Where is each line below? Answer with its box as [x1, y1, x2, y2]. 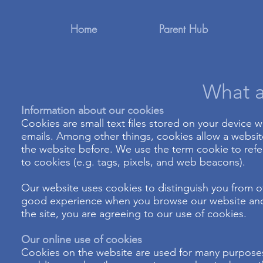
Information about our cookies [21, 104, 167, 117]
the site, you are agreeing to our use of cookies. [21, 207, 247, 220]
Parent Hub [159, 22, 208, 36]
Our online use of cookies [21, 233, 145, 246]
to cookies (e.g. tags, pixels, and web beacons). [21, 156, 245, 168]
